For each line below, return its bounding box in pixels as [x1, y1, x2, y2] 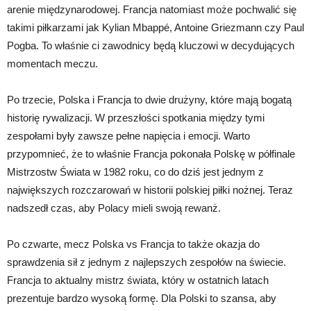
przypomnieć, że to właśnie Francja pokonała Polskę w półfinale [7, 148, 295, 160]
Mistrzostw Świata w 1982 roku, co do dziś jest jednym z [7, 166, 264, 178]
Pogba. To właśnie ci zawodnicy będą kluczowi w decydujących [7, 40, 294, 52]
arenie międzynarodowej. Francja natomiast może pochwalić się [7, 3, 296, 16]
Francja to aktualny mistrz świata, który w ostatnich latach [7, 274, 269, 287]
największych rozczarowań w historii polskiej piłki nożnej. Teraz [7, 184, 293, 196]
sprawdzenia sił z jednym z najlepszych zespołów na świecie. [7, 256, 286, 269]
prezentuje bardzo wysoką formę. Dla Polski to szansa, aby [7, 292, 276, 305]
